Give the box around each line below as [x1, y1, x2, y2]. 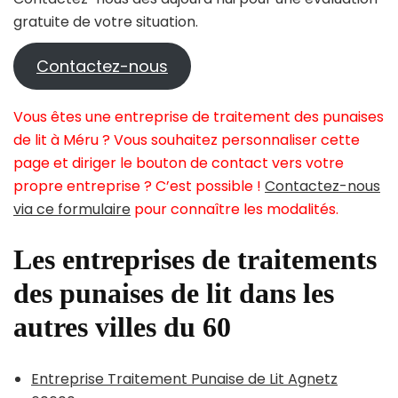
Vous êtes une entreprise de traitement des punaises [13, 107, 384, 128]
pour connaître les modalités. [131, 199, 338, 220]
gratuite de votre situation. [13, 12, 198, 33]
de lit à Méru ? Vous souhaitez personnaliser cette [13, 130, 360, 151]
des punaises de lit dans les [13, 277, 334, 310]
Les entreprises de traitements [13, 243, 377, 276]
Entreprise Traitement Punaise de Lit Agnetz [31, 368, 338, 389]
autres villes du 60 [13, 311, 231, 344]
